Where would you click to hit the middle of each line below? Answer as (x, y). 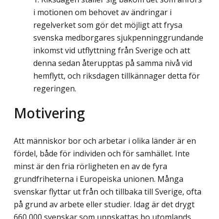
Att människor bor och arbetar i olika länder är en (105, 141)
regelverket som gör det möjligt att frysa (108, 25)
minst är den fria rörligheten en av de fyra (90, 166)
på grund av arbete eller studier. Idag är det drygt (104, 204)
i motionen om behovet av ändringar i (102, 12)
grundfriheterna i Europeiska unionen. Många (99, 179)
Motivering (49, 112)
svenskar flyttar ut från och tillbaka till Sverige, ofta (108, 191)
